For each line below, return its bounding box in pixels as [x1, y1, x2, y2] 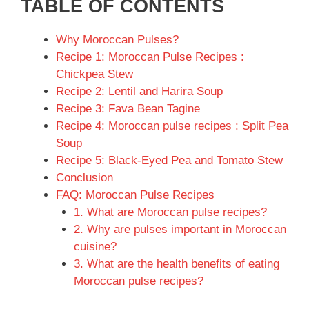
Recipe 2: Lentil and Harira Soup [56, 84, 223, 98]
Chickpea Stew [56, 67, 133, 81]
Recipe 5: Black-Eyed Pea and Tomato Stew [56, 153, 283, 167]
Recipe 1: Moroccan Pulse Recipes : [56, 50, 244, 63]
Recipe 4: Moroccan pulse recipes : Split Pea [56, 119, 288, 132]
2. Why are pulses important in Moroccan [73, 222, 286, 236]
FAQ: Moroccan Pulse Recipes [56, 188, 215, 201]
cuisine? [73, 239, 117, 253]
